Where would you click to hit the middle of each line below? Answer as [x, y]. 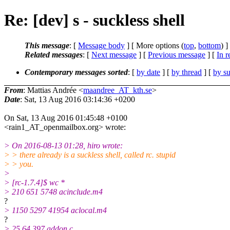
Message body [101, 45]
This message [47, 45]
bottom [209, 45]
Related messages [54, 54]
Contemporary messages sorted [76, 72]
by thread [187, 72]
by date [148, 72]
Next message [114, 54]
